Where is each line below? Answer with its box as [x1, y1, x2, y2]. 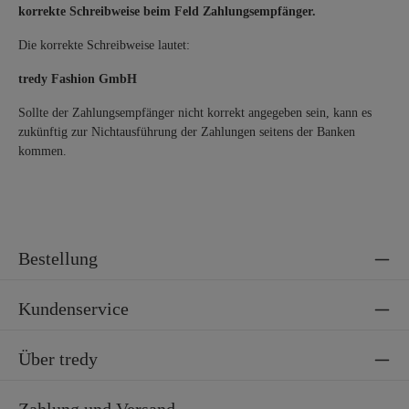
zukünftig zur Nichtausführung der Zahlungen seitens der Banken [18, 124, 355, 139]
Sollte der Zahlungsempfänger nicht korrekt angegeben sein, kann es [18, 105, 372, 120]
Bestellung [18, 248, 98, 268]
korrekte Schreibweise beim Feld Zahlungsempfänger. [18, 4, 316, 18]
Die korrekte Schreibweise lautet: [18, 37, 201, 52]
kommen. [18, 143, 70, 158]
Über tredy [18, 349, 98, 369]
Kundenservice [18, 299, 129, 319]
